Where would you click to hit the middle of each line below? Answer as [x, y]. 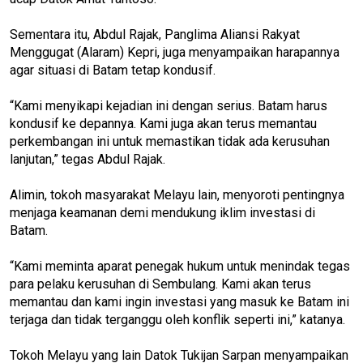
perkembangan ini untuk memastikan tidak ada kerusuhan [170, 141]
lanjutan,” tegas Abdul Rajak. [88, 159]
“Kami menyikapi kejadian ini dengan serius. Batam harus [169, 105]
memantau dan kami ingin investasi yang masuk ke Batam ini [179, 301]
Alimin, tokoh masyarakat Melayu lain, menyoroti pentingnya [177, 194]
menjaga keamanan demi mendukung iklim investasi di [162, 212]
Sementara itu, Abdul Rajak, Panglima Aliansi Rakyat [155, 34]
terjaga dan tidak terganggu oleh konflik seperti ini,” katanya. [177, 319]
